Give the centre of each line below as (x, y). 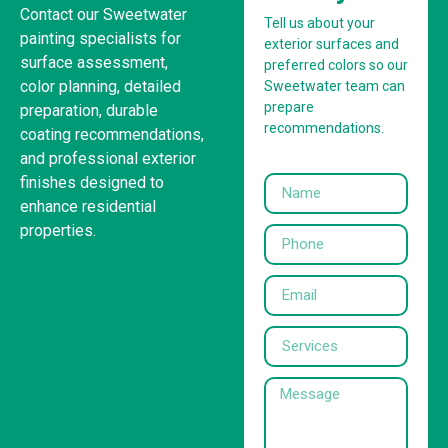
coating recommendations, (112, 134)
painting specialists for (100, 38)
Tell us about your (319, 22)
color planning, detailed (100, 86)
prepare (289, 106)
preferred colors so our (336, 64)
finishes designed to (92, 182)
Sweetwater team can (334, 85)
